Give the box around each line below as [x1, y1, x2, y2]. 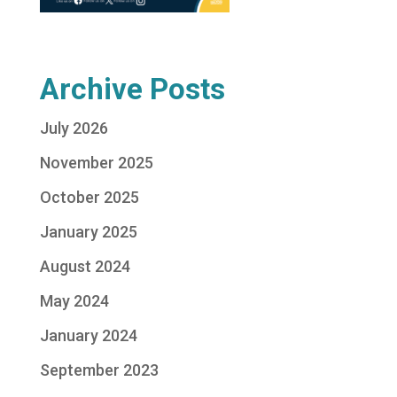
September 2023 [39, 361, 159, 379]
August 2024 [39, 257, 130, 276]
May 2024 [39, 292, 109, 310]
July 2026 [39, 119, 108, 137]
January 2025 [39, 222, 137, 241]
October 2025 [39, 188, 139, 206]
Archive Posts [39, 72, 225, 106]
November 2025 [39, 153, 153, 172]
